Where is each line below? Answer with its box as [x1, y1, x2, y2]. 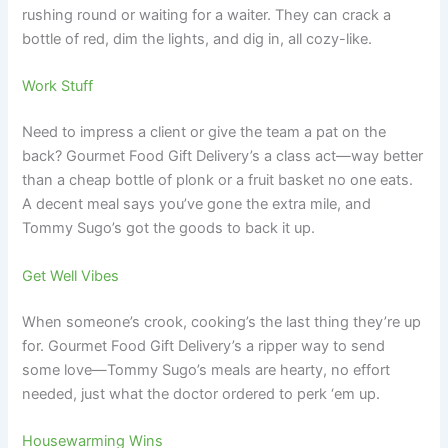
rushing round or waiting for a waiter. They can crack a [22, 6, 392, 25]
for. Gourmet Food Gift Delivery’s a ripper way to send [22, 336, 386, 355]
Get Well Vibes [22, 266, 120, 285]
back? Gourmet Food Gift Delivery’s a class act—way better [22, 147, 424, 166]
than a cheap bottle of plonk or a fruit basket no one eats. [22, 171, 414, 190]
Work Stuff [22, 77, 94, 96]
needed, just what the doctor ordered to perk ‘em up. [22, 384, 381, 403]
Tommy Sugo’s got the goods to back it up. [22, 219, 316, 238]
